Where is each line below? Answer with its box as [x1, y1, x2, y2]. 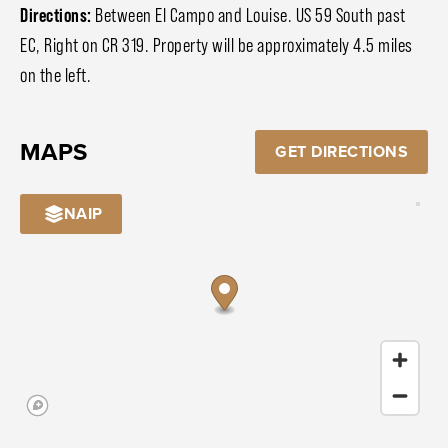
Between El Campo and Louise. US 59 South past [91, 4, 406, 27]
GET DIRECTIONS [275, 140, 408, 164]
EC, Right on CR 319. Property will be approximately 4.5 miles [20, 34, 413, 57]
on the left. [20, 64, 91, 87]
